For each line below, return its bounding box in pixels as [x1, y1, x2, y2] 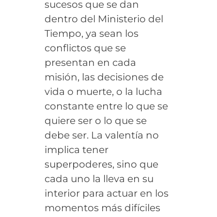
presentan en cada [44, 56, 136, 68]
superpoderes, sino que [44, 158, 158, 170]
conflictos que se [44, 42, 126, 54]
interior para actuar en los [44, 187, 169, 199]
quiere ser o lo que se [44, 114, 147, 126]
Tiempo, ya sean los [44, 27, 139, 39]
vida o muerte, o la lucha [44, 85, 162, 97]
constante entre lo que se [44, 100, 168, 112]
